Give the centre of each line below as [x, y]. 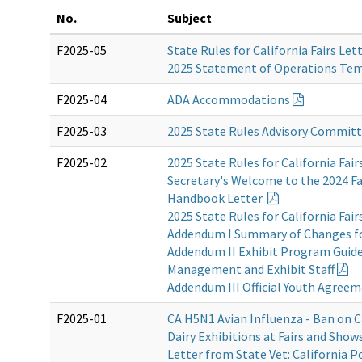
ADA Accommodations [229, 99]
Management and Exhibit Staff [251, 269]
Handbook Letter [216, 198]
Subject [189, 17]
